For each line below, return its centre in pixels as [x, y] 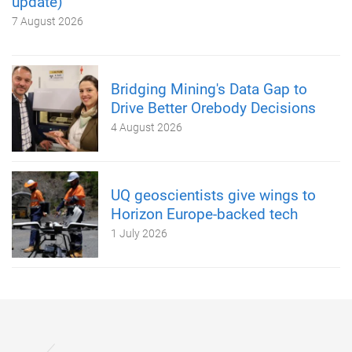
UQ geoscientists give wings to [213, 195]
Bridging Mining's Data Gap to [209, 89]
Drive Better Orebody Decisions [213, 108]
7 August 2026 [48, 21]
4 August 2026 [147, 127]
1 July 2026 [139, 233]
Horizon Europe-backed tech [204, 214]
